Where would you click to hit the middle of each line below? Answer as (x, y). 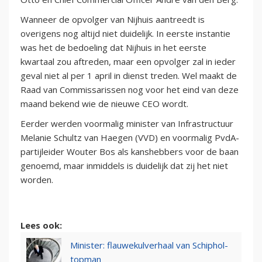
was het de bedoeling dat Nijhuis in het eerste (113, 47)
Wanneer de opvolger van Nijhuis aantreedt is (113, 19)
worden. (37, 179)
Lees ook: (41, 225)
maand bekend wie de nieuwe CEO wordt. (104, 103)
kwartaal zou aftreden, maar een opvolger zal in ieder (128, 61)
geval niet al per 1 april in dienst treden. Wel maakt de (129, 75)
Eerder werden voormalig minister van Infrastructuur (127, 123)
